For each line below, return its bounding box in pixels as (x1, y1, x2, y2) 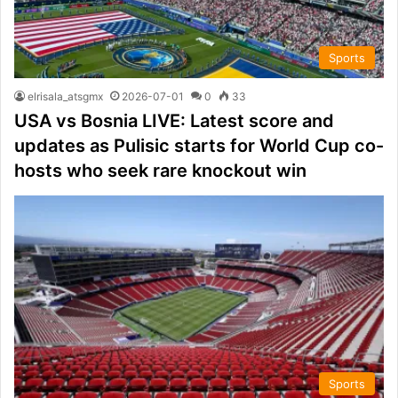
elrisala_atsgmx (28, 90, 103, 104)
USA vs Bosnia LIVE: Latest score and (14, 110, 334, 132)
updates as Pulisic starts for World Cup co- (14, 135, 384, 157)
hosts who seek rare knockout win (14, 160, 306, 182)
